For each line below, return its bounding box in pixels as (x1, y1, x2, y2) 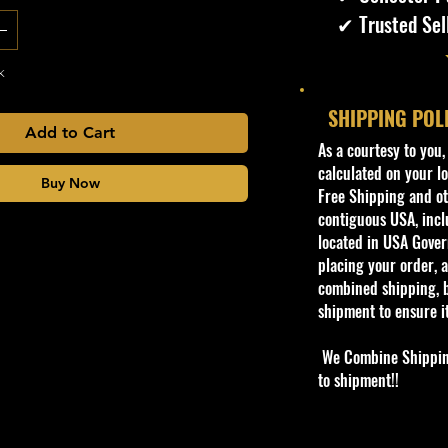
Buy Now (40, 174, 100, 193)
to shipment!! (318, 368, 403, 393)
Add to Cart (25, 123, 115, 143)
